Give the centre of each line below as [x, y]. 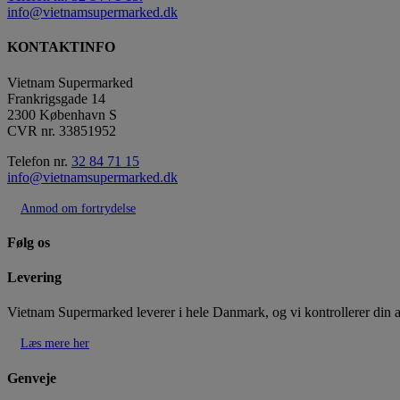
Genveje [32, 378]
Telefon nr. [39, 161]
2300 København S [62, 114]
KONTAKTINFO [61, 47]
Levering [34, 278]
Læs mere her [55, 344]
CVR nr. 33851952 [62, 130]
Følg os [29, 242]
